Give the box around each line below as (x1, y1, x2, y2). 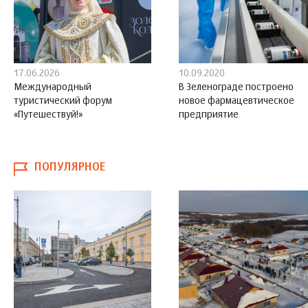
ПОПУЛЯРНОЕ (34, 162, 105, 173)
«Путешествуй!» (14, 109, 83, 120)
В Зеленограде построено (179, 82, 294, 92)
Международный (14, 82, 91, 92)
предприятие (179, 109, 239, 120)
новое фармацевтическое (179, 96, 294, 106)
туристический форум (14, 96, 112, 106)
